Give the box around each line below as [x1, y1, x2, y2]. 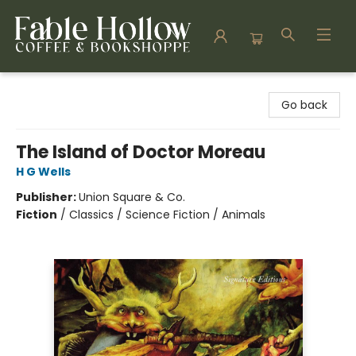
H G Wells [16, 164, 71, 180]
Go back [281, 97, 327, 113]
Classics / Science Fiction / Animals [69, 207, 265, 222]
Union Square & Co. [79, 189, 185, 205]
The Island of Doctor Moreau [16, 140, 265, 164]
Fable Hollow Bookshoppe [12, 79, 150, 95]
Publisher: [16, 189, 79, 205]
